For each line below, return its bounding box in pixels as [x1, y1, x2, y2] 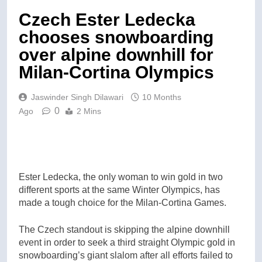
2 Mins [77, 106, 101, 116]
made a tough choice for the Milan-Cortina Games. [19, 197, 226, 208]
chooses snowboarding [19, 27, 213, 47]
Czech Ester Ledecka [19, 9, 195, 29]
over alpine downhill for [19, 44, 213, 64]
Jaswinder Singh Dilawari [31, 92, 123, 102]
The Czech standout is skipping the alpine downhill [19, 224, 230, 235]
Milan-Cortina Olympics [19, 62, 214, 82]
